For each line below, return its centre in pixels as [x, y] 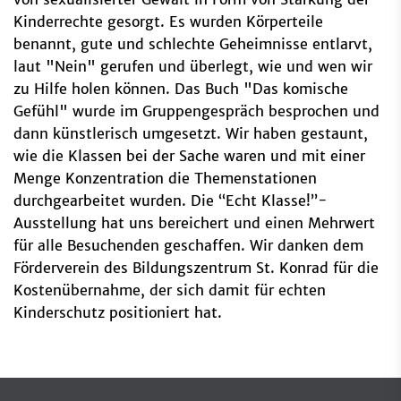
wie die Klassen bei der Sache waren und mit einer [189, 155]
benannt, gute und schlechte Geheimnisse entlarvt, [193, 43]
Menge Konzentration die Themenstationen [165, 178]
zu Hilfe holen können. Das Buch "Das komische [181, 88]
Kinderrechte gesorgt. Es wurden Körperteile [168, 21]
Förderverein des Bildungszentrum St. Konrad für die [196, 267]
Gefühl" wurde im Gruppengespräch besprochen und [196, 111]
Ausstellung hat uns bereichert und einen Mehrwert [194, 222]
